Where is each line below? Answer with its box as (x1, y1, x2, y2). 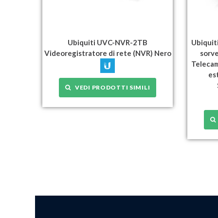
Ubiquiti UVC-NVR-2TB (68, 37, 148, 47)
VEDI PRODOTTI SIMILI (71, 83, 150, 91)
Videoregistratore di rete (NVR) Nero (44, 48, 171, 57)
